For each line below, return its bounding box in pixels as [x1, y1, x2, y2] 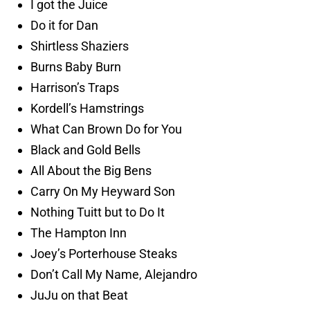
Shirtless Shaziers [30, 39, 129, 54]
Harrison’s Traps [30, 80, 119, 95]
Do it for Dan [30, 18, 98, 33]
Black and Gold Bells [30, 143, 140, 158]
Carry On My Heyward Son [30, 184, 175, 199]
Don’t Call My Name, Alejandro [30, 267, 197, 282]
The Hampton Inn [30, 226, 127, 241]
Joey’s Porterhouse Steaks [30, 246, 177, 262]
